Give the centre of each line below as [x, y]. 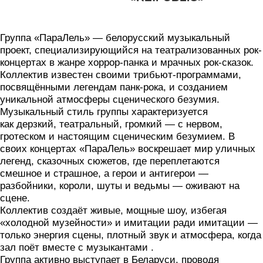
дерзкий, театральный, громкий [89, 124]
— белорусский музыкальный [160, 38]
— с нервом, [192, 124]
